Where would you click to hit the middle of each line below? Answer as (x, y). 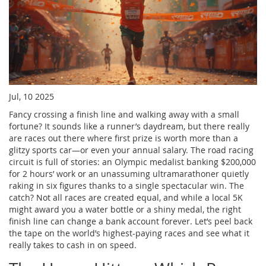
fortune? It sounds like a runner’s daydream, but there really (129, 126)
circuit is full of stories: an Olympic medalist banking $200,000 (132, 161)
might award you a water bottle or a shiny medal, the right (125, 209)
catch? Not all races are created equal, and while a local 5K (126, 197)
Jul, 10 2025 (31, 96)
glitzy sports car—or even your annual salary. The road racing (131, 150)
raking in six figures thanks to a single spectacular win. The (126, 185)
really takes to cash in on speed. (73, 245)
